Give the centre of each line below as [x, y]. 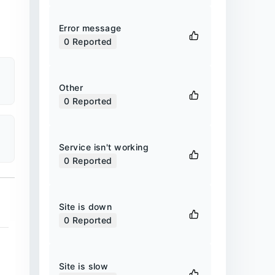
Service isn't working [104, 147]
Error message [90, 28]
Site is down [86, 206]
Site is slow [84, 266]
